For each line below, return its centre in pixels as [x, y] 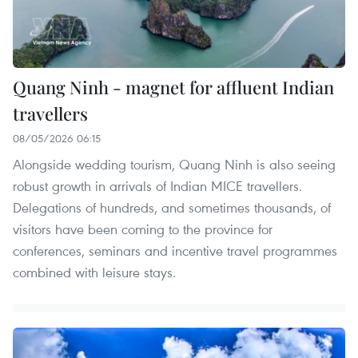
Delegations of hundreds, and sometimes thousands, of [172, 208]
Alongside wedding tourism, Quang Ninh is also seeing [174, 165]
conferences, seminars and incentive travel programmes [175, 251]
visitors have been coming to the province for [143, 229]
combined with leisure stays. [94, 272]
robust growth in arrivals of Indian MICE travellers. [157, 186]
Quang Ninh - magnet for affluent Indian [173, 88]
